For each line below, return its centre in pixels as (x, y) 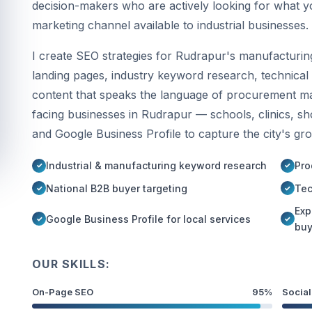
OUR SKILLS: (71, 264)
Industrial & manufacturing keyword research (156, 165)
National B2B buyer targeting (117, 188)
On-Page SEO (63, 292)
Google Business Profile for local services (148, 219)
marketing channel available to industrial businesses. (170, 25)
